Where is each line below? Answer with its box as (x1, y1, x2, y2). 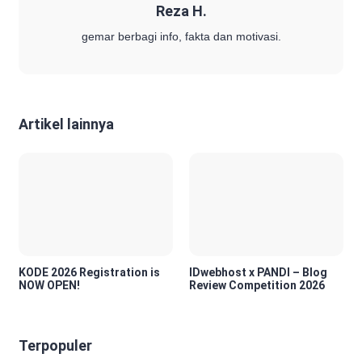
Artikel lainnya (19, 116, 114, 133)
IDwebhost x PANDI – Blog (189, 265, 327, 279)
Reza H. (155, 2, 207, 20)
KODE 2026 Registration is (19, 265, 160, 279)
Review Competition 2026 (189, 278, 325, 292)
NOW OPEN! (19, 278, 80, 292)
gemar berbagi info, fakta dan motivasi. (81, 30, 281, 44)
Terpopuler (19, 336, 92, 354)
